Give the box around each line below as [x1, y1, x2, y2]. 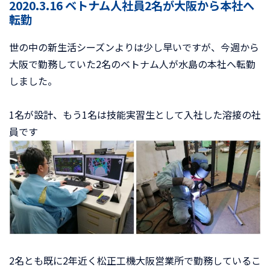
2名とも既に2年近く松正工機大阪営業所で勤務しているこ [9, 253, 261, 268]
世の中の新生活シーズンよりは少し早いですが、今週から [9, 40, 259, 54]
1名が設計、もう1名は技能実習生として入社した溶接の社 [9, 107, 261, 122]
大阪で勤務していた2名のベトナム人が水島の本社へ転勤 [9, 57, 256, 71]
